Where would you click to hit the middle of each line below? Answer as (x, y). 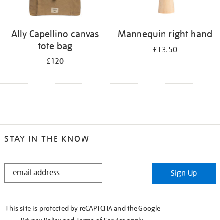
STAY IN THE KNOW (47, 139)
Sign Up (184, 174)
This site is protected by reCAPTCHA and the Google (83, 208)
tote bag (55, 45)
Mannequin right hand (165, 34)
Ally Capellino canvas (55, 34)
